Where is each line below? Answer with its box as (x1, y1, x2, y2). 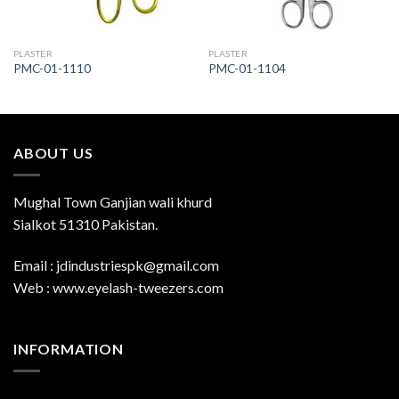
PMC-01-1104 (208, 61, 286, 77)
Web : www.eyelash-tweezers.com (13, 278, 224, 296)
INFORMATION (13, 340, 124, 358)
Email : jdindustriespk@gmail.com (13, 256, 219, 273)
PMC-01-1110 (12, 61, 91, 77)
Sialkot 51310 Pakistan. (13, 215, 158, 232)
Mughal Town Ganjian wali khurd (13, 192, 212, 210)
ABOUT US (13, 144, 94, 162)
